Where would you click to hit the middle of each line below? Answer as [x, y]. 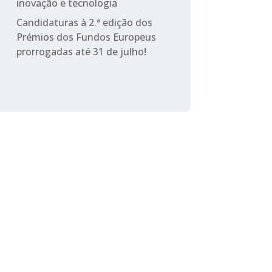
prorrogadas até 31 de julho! [81, 51]
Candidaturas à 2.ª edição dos [84, 22]
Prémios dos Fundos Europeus [86, 37]
